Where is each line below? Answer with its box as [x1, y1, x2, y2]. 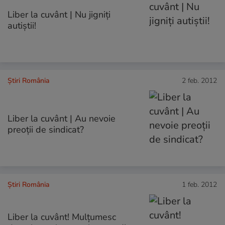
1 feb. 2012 [182, 179, 217, 189]
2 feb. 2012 [182, 75, 217, 85]
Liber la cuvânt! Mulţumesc [8, 210, 116, 223]
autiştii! [8, 19, 36, 32]
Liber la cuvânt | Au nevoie [8, 112, 116, 125]
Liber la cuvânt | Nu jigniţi [8, 8, 110, 21]
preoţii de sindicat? [8, 123, 84, 136]
